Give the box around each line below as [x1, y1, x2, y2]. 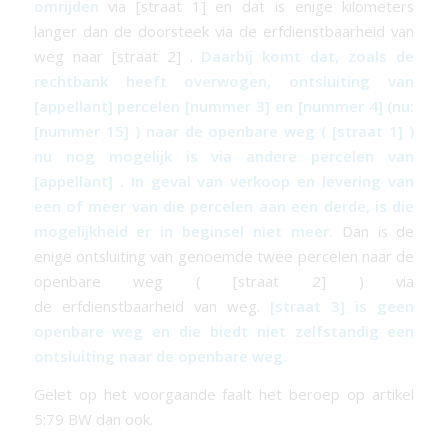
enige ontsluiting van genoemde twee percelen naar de [33, 246, 415, 267]
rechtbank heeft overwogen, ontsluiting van [33, 71, 415, 92]
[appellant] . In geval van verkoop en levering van [33, 171, 415, 192]
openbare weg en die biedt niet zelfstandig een [33, 321, 415, 342]
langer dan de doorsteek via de [33, 21, 264, 42]
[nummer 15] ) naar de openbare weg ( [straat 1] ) [33, 121, 415, 142]
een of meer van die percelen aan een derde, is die [33, 196, 415, 217]
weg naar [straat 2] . [33, 46, 202, 67]
